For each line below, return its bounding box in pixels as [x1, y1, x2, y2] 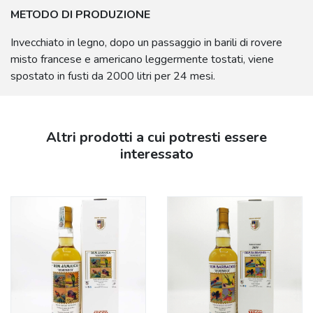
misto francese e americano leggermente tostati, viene [10, 52, 274, 68]
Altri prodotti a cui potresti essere [46, 128, 267, 147]
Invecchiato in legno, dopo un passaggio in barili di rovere [10, 35, 282, 51]
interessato [119, 145, 194, 164]
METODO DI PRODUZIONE [10, 7, 150, 23]
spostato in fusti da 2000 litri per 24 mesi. [10, 68, 215, 85]
